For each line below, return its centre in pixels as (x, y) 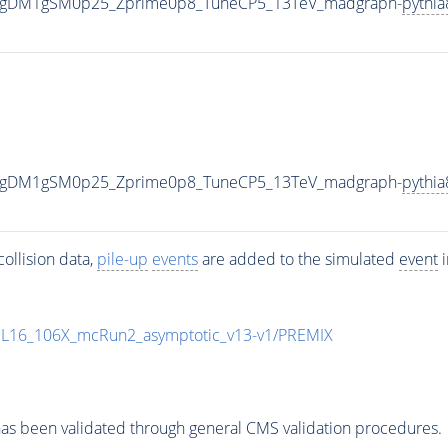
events (174, 258)
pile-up (122, 258)
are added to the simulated (298, 258)
